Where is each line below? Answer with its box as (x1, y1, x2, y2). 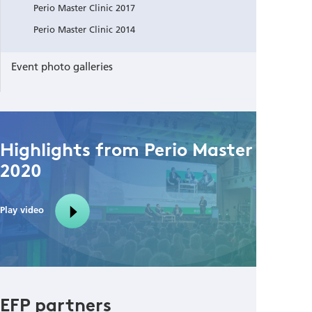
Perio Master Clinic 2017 (33, 1, 135, 13)
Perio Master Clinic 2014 (33, 24, 135, 36)
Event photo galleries (11, 59, 113, 74)
